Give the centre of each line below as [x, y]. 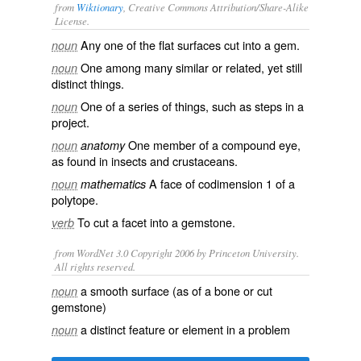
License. [72, 21]
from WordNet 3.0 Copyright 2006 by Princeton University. [177, 253]
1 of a [279, 183]
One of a [104, 106]
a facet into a [145, 222]
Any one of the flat [129, 45]
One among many [128, 67]
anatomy [103, 145]
